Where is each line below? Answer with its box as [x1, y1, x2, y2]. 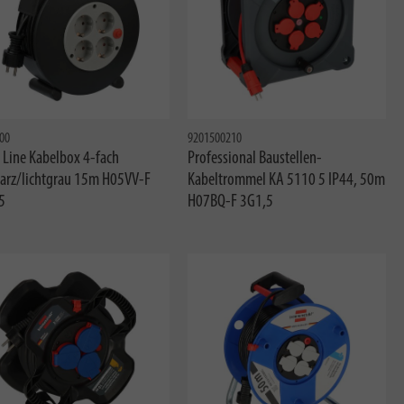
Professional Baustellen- [188, 150, 323, 168]
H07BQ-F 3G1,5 [188, 193, 274, 211]
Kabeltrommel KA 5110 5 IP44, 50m [188, 171, 386, 189]
